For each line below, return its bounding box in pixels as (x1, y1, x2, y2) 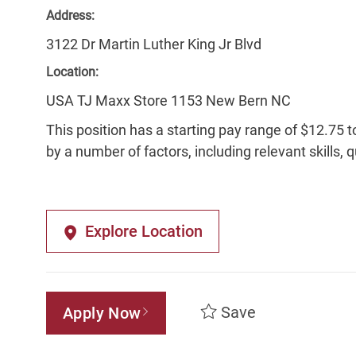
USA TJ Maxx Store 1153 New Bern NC (46, 92, 291, 110)
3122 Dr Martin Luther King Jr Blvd (46, 36, 261, 53)
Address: (46, 8, 95, 24)
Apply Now (63, 304, 141, 323)
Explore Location (85, 222, 203, 242)
